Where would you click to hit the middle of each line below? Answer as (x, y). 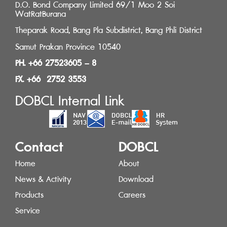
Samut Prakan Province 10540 (68, 47)
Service (28, 211)
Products (29, 195)
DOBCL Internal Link (70, 101)
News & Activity (43, 179)
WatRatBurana (41, 14)
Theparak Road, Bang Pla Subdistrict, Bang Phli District (109, 30)
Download (136, 179)
